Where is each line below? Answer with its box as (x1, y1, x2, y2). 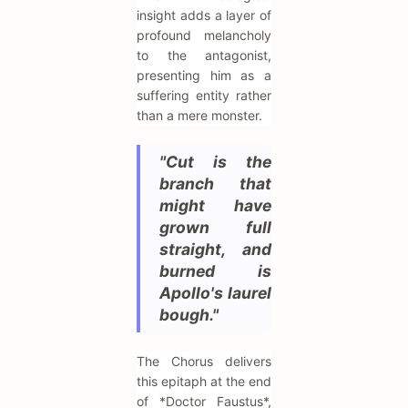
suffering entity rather (137, 87, 271, 104)
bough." (159, 305, 219, 325)
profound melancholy (137, 27, 271, 44)
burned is (159, 261, 271, 281)
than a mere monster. (137, 107, 262, 124)
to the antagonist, (137, 47, 271, 64)
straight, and (159, 240, 271, 260)
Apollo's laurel (159, 283, 271, 303)
